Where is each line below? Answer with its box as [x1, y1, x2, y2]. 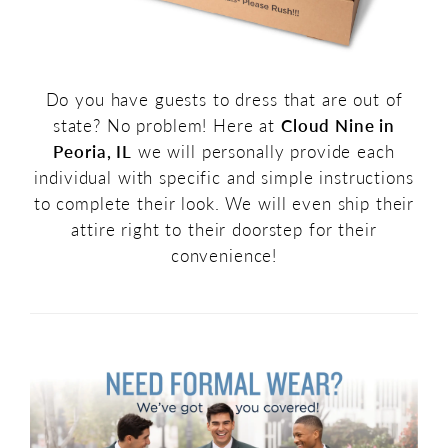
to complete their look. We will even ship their [33, 190, 415, 215]
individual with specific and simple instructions [34, 164, 414, 189]
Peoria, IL [53, 138, 133, 163]
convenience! [170, 242, 278, 267]
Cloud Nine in [281, 112, 396, 137]
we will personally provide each [132, 138, 395, 163]
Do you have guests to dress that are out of [45, 86, 403, 111]
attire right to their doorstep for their [71, 216, 377, 241]
